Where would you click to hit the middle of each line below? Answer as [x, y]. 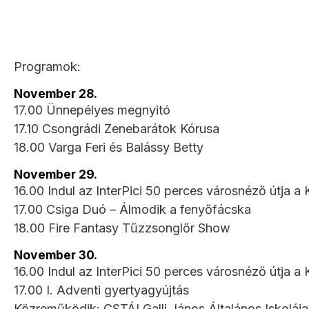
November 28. [56, 93]
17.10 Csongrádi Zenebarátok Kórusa [117, 128]
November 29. [56, 174]
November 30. [56, 255]
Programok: [47, 66]
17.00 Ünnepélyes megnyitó [92, 110]
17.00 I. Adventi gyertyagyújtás [101, 290]
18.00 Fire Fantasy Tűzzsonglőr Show [122, 228]
